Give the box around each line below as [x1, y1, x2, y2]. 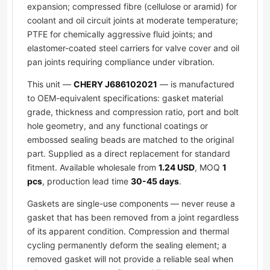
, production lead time [42, 176, 131, 187]
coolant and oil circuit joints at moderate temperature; [27, 15, 238, 26]
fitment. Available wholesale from [27, 162, 159, 173]
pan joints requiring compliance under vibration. [27, 57, 215, 67]
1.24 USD [159, 162, 195, 173]
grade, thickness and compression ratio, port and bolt [27, 107, 239, 118]
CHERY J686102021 [74, 79, 157, 90]
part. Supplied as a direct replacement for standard [27, 148, 230, 159]
